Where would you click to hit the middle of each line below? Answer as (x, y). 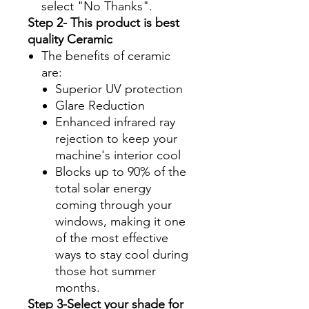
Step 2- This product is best (103, 22)
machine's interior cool (118, 155)
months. (78, 287)
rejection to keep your (116, 138)
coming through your (113, 205)
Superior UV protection (119, 89)
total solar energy (103, 188)
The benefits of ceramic (106, 56)
